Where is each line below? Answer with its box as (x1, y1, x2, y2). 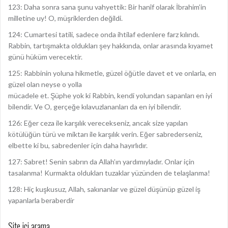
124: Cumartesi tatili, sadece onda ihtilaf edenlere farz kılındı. (8, 30, 199, 39)
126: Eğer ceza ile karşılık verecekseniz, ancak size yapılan (8, 119, 188, 127)
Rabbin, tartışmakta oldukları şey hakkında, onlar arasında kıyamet (8, 41, 213, 50)
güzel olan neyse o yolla (8, 80, 82, 89)
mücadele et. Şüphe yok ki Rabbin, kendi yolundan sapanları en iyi (8, 91, 212, 100)
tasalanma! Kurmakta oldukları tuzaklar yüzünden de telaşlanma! (8, 168, 210, 177)
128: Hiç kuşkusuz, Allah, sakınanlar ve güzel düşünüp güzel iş (8, 185, 201, 193)
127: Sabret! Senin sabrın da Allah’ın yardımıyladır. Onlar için (8, 157, 194, 166)
